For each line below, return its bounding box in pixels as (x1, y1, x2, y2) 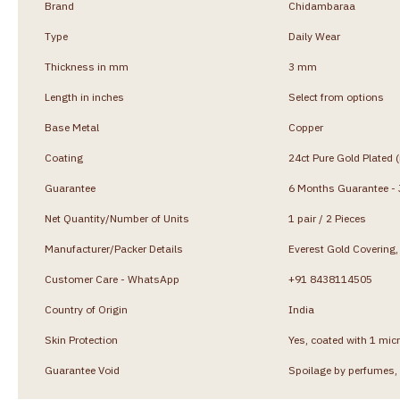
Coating (45, 150, 83, 164)
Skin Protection (45, 332, 118, 346)
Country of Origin (45, 302, 128, 316)
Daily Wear (288, 29, 340, 43)
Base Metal (45, 120, 99, 134)
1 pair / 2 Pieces (288, 211, 366, 225)
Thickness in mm (45, 59, 129, 73)
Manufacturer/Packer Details (45, 241, 183, 255)
